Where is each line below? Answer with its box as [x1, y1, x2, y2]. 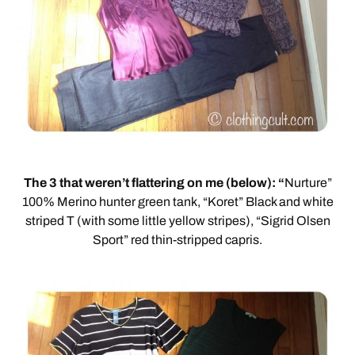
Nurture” [284, 176, 332, 190]
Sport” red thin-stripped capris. [93, 233, 262, 247]
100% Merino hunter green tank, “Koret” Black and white [21, 195, 334, 209]
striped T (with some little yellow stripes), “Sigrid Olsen [25, 214, 330, 228]
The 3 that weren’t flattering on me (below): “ [23, 176, 284, 190]
